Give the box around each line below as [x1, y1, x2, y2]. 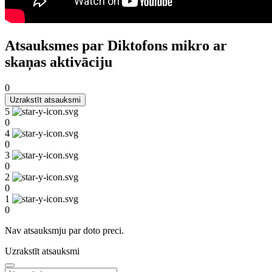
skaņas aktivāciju [5, 53, 112, 70]
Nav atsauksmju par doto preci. [5, 225, 124, 236]
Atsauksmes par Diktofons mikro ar [5, 37, 227, 53]
